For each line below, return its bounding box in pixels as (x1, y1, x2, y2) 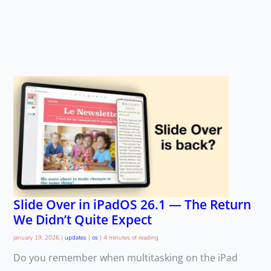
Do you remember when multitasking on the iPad (13, 251, 238, 265)
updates (64, 233, 87, 243)
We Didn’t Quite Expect (13, 211, 152, 228)
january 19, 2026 (13, 233, 61, 243)
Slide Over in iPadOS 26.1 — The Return (13, 195, 251, 213)
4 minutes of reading (103, 233, 158, 243)
